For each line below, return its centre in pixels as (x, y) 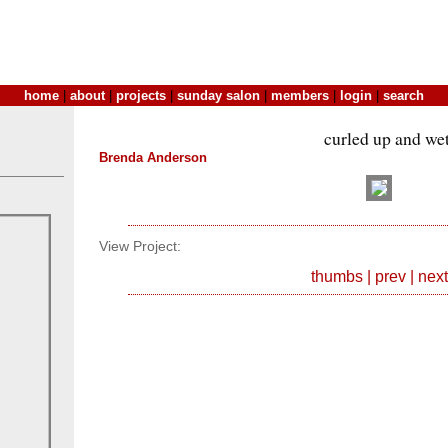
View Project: (140, 247)
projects (141, 95)
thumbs (336, 276)
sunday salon (218, 95)
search (403, 95)
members (300, 95)
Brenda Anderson (153, 157)
